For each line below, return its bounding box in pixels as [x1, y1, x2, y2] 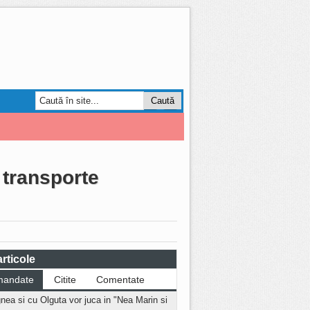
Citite [54, 274, 76, 285]
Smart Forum [7, 121, 64, 131]
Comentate [96, 274, 145, 285]
